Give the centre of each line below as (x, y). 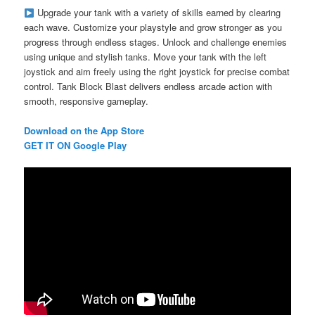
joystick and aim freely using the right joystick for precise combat (157, 72)
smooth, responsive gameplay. (86, 101)
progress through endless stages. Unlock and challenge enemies (156, 42)
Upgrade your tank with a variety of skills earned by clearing (157, 13)
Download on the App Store (84, 131)
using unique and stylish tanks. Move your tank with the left (146, 57)
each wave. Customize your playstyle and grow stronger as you (153, 27)
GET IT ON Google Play (76, 146)
